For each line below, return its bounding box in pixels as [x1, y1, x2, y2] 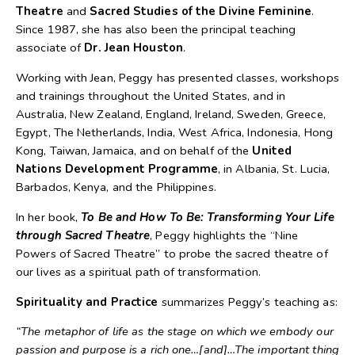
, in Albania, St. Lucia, [217, 160, 330, 177]
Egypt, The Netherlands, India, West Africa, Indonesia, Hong [16, 124, 333, 140]
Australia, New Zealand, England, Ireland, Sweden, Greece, [16, 105, 326, 122]
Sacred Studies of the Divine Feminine [90, 3, 311, 20]
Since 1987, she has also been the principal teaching [16, 21, 296, 38]
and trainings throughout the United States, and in [16, 87, 286, 104]
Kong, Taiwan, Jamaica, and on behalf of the [16, 142, 253, 158]
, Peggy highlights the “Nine [150, 227, 299, 243]
